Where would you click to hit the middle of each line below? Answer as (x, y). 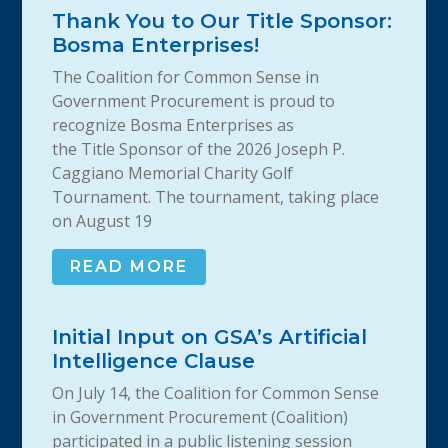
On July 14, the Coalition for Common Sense (216, 393)
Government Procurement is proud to (194, 101)
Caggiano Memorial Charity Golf (173, 173)
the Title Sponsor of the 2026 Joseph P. (199, 149)
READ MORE (129, 267)
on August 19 (102, 221)
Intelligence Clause (154, 361)
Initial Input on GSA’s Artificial (210, 337)
